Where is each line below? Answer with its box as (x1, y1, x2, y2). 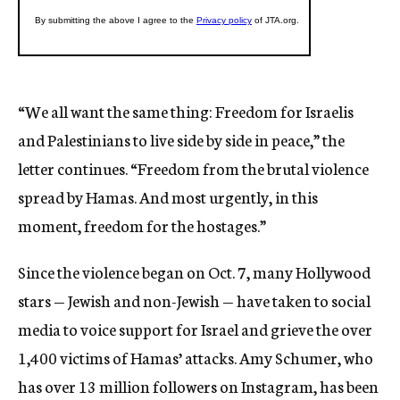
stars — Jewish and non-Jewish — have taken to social (18, 288, 371, 312)
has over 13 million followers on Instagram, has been (18, 374, 379, 398)
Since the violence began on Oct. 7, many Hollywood (18, 260, 371, 284)
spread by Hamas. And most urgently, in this (18, 185, 318, 209)
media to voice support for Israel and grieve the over (18, 317, 372, 341)
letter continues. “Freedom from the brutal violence (18, 156, 369, 180)
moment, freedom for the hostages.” (18, 213, 266, 237)
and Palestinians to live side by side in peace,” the (18, 128, 345, 152)
